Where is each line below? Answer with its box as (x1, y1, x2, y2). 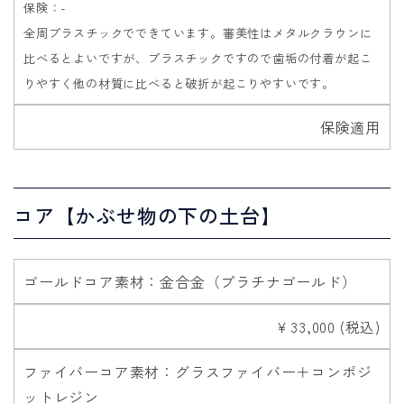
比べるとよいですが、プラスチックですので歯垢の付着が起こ (23, 50, 372, 68)
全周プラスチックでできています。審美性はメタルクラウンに (23, 24, 372, 42)
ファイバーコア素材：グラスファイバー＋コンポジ (23, 360, 372, 382)
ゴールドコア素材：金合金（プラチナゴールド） (23, 270, 357, 292)
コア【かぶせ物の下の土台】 (14, 199, 281, 229)
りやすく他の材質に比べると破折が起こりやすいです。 (23, 75, 335, 93)
